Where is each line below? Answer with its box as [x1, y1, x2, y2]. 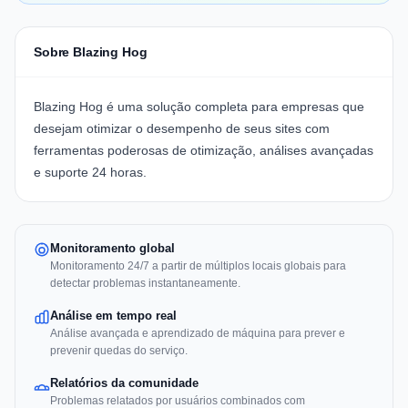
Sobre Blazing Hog [34, 45, 148, 60]
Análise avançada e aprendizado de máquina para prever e [50, 327, 345, 341]
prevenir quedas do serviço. [50, 344, 188, 358]
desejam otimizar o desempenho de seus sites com [34, 121, 330, 137]
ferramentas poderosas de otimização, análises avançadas [34, 143, 373, 158]
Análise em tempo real [50, 309, 177, 323]
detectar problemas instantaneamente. [50, 277, 240, 291]
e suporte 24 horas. [34, 165, 147, 180]
